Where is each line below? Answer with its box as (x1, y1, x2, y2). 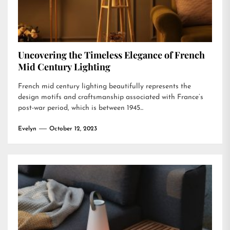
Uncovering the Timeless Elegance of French (18, 49, 205, 61)
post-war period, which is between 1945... (18, 104, 143, 112)
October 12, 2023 (49, 126, 97, 132)
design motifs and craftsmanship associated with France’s (18, 93, 203, 101)
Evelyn (18, 126, 36, 132)
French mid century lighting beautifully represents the (18, 83, 191, 90)
